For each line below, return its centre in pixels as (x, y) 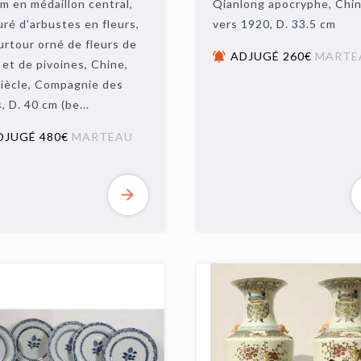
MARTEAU (102, 137)
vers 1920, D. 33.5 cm (274, 24)
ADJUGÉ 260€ (272, 56)
